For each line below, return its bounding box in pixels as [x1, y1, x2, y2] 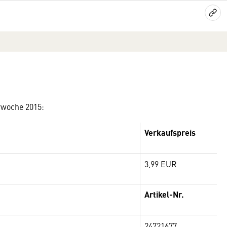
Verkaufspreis [144, 127, 196, 138]
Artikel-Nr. [144, 188, 184, 200]
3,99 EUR [144, 158, 177, 169]
